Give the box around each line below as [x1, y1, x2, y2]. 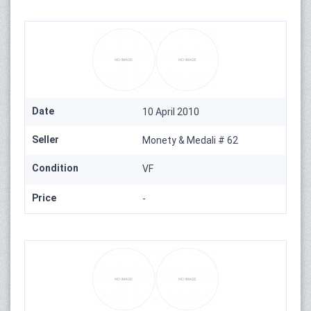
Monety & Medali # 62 [142, 134, 239, 146]
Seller [32, 133, 59, 145]
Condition [32, 162, 78, 174]
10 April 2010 [142, 106, 200, 117]
